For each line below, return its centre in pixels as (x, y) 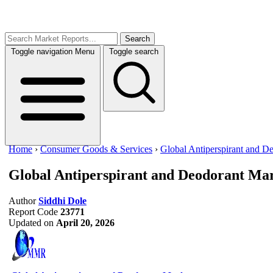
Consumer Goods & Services (96, 149)
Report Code (33, 211)
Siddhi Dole (62, 200)
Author (22, 200)
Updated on (31, 222)
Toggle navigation (42, 51)
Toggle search (134, 51)
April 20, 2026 (85, 222)
